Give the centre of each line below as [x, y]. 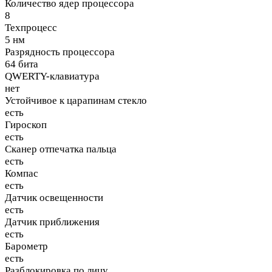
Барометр [26, 246]
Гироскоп [26, 124]
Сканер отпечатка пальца [61, 149]
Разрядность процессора [60, 52]
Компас [22, 173]
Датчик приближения [52, 222]
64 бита [22, 64]
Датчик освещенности [54, 197]
